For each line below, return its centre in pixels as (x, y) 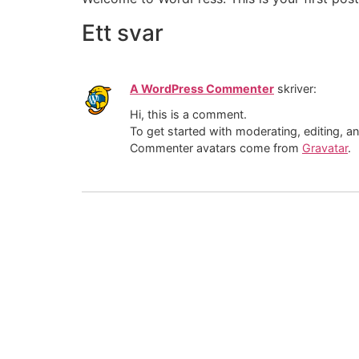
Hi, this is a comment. (188, 114)
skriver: (297, 88)
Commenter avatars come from (216, 147)
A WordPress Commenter (202, 88)
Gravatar (325, 147)
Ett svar (123, 32)
